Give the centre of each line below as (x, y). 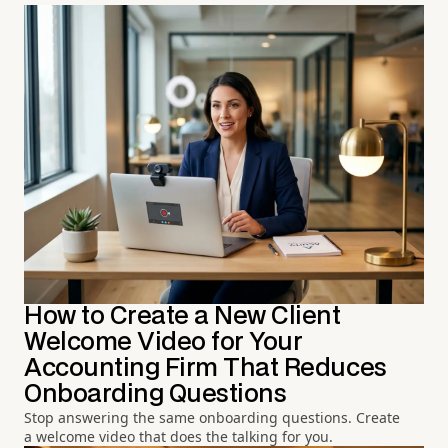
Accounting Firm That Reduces (205, 368)
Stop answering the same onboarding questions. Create (212, 417)
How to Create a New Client (182, 316)
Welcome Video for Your (163, 342)
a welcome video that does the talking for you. (178, 436)
